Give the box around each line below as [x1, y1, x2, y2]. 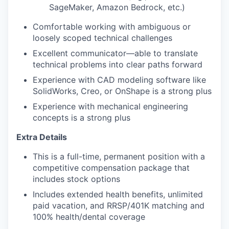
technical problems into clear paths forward [33, 59, 202, 70]
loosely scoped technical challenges [33, 33, 172, 43]
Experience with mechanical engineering [33, 101, 188, 111]
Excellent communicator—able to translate [33, 48, 198, 58]
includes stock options [33, 174, 120, 184]
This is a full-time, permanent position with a [33, 151, 205, 162]
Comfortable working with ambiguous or [33, 21, 191, 32]
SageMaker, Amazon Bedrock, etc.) [49, 2, 185, 12]
